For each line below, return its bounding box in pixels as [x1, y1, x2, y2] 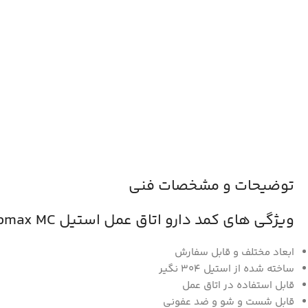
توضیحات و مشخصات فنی [129, 174, 294, 198]
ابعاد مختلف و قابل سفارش [175, 244, 294, 261]
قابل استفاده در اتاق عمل [182, 277, 294, 294]
